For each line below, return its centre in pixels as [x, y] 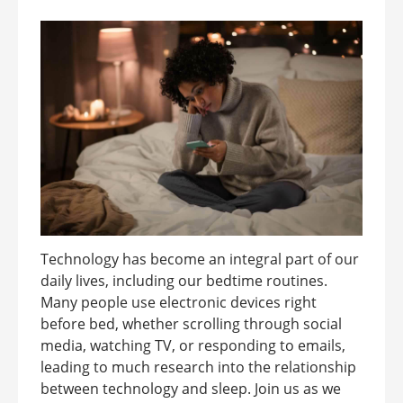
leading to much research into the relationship [198, 367]
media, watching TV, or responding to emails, [193, 345]
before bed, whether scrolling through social [191, 323]
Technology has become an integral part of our [200, 259]
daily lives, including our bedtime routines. [184, 280]
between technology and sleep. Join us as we [191, 388]
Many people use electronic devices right [179, 302]
